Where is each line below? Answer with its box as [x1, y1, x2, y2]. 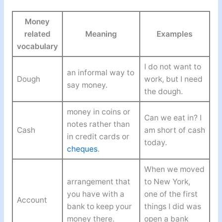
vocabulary [16, 42, 58, 52]
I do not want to [144, 62, 201, 72]
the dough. [144, 87, 183, 97]
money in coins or [66, 107, 130, 117]
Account [16, 195, 47, 205]
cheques [66, 144, 98, 154]
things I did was [144, 202, 201, 212]
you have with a [66, 189, 124, 199]
